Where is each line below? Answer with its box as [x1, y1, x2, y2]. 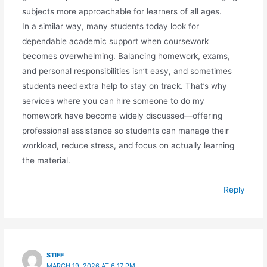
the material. [21, 155, 70, 165]
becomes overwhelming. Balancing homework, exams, [21, 51, 230, 61]
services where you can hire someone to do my [21, 95, 204, 105]
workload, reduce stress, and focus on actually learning [21, 140, 234, 150]
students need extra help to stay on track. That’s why [21, 80, 227, 91]
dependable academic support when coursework [21, 36, 209, 46]
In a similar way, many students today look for [21, 21, 199, 31]
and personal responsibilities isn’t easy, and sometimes [21, 66, 232, 76]
